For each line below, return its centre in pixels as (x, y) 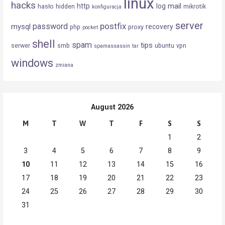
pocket (90, 27)
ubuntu (165, 45)
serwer (21, 45)
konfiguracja (107, 7)
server (190, 25)
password (50, 26)
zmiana (65, 65)
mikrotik (195, 6)
